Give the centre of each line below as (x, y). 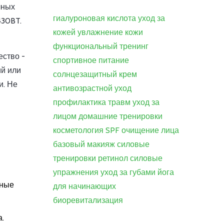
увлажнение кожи (110, 32)
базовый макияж (84, 144)
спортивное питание (91, 60)
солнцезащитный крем (95, 74)
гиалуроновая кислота (94, 18)
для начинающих (84, 186)
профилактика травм (92, 102)
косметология (78, 130)
